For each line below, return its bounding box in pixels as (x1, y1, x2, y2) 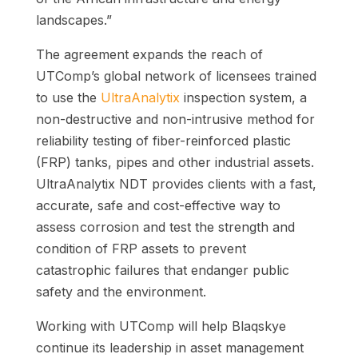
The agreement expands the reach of (35, 46, 263, 63)
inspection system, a (179, 89, 307, 106)
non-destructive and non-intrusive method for (35, 111, 315, 128)
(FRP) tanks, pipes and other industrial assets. (35, 154, 314, 171)
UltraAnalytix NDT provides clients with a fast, (35, 176, 316, 193)
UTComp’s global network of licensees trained (35, 68, 316, 85)
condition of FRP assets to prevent (35, 241, 246, 257)
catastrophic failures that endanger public (35, 262, 289, 279)
